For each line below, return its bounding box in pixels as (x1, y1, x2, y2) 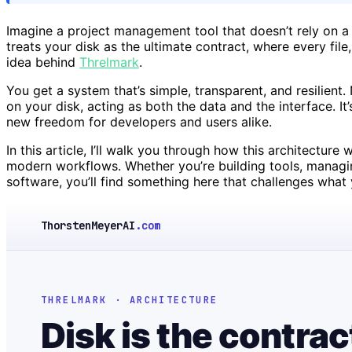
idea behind (6, 53, 79, 70)
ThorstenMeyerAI (41, 218, 135, 233)
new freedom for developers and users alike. (6, 113, 272, 130)
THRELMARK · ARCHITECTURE (41, 293, 218, 306)
